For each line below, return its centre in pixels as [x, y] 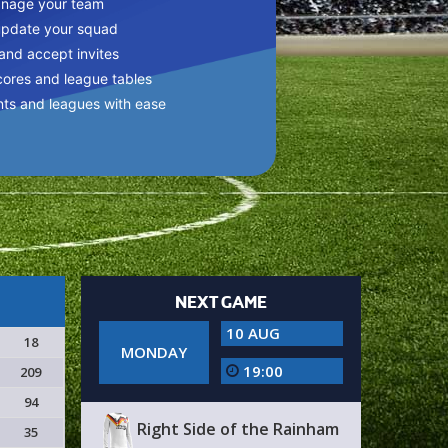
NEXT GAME [220, 302]
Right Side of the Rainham [235, 429]
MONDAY [153, 352]
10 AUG [252, 333]
